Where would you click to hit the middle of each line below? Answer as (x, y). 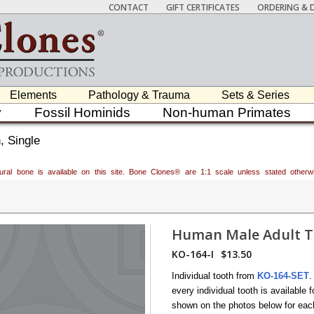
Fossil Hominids (82, 112)
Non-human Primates (227, 112)
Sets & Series (255, 95)
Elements (34, 95)
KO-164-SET (283, 276)
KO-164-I (193, 254)
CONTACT (129, 7)
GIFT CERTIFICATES (203, 7)
